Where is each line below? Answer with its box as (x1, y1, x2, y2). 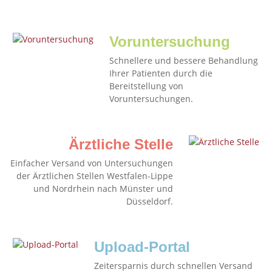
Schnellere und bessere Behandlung (109, 55, 258, 66)
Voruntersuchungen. (109, 93, 193, 104)
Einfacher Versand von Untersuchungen (10, 157, 173, 169)
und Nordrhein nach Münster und (33, 183, 173, 194)
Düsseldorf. (126, 195, 173, 207)
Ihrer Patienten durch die (109, 67, 212, 79)
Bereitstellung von (109, 80, 183, 92)
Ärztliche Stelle (69, 136, 173, 152)
